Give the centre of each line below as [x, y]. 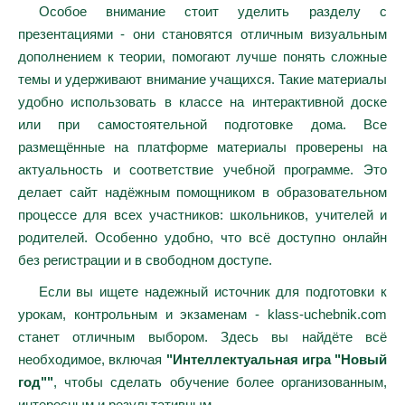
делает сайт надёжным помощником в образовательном [202, 192]
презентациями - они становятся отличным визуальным [202, 34]
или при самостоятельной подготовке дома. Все [202, 124]
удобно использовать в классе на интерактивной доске [202, 102]
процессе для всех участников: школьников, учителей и [202, 215]
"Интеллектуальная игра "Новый [276, 359]
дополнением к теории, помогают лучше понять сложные [202, 57]
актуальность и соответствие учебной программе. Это [202, 170]
